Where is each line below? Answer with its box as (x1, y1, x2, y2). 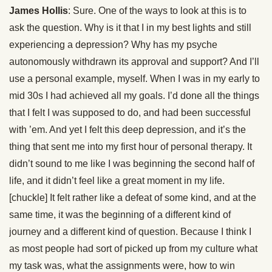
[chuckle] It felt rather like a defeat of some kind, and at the (9, 192, 256, 203)
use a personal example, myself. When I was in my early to (9, 73, 260, 84)
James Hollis (9, 5, 68, 16)
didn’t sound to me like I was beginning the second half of (9, 158, 254, 169)
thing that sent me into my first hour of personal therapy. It (9, 141, 252, 152)
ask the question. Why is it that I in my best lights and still (9, 22, 251, 33)
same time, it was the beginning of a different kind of (9, 209, 231, 220)
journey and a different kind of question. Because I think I (9, 226, 251, 237)
